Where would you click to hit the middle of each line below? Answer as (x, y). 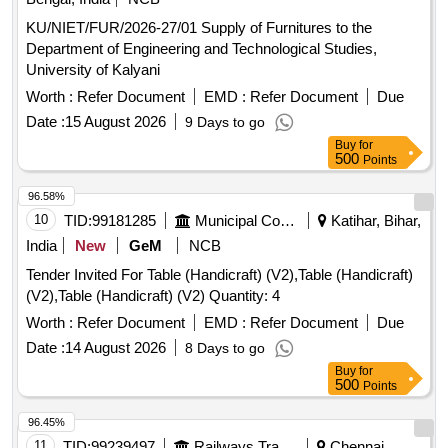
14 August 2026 (115, 348)
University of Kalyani (93, 70)
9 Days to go (225, 122)
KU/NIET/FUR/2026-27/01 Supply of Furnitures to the (113, 28)
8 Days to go (225, 348)
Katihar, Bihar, (374, 221)
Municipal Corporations (287, 221)
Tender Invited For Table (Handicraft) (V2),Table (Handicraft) (219, 275)
